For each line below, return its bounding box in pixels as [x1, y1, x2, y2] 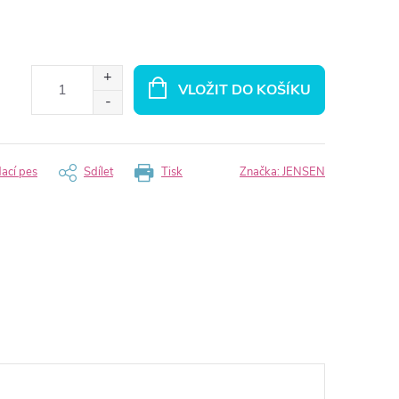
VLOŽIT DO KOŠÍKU [177, 79, 311, 100]
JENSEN [282, 164, 325, 180]
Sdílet [84, 164, 113, 180]
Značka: [240, 164, 282, 180]
